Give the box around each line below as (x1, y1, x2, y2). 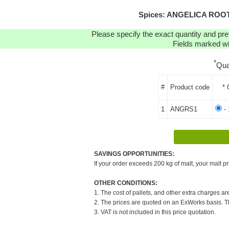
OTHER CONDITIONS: (94, 179, 157, 187)
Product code (170, 83, 210, 91)
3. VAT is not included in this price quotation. (94, 208, 216, 216)
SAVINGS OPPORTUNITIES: (94, 150, 174, 157)
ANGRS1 (170, 105, 197, 113)
